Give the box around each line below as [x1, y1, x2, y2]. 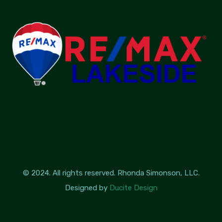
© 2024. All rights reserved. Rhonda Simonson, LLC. [22, 168, 200, 178]
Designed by [64, 183, 110, 193]
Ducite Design [109, 183, 158, 193]
